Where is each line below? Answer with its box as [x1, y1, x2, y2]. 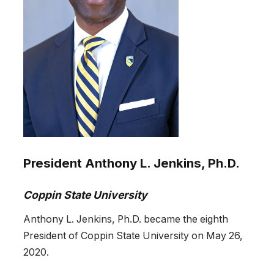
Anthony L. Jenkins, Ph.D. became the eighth [23, 213, 228, 225]
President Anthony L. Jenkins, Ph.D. [23, 155, 240, 171]
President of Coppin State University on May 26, [23, 229, 243, 242]
